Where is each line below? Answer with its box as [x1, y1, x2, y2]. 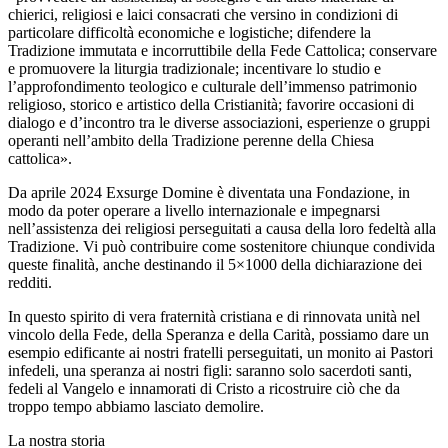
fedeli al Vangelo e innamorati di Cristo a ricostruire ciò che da [8, 379, 400, 397]
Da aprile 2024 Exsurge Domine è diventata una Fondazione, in [8, 183, 410, 201]
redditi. [8, 273, 52, 291]
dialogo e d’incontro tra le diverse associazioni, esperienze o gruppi [8, 113, 430, 131]
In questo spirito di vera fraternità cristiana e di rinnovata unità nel [8, 307, 420, 325]
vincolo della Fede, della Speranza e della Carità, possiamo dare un [8, 325, 429, 343]
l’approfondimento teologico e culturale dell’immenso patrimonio [8, 77, 417, 95]
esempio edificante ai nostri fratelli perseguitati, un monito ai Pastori [8, 343, 433, 361]
